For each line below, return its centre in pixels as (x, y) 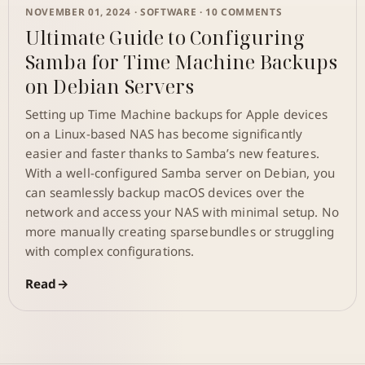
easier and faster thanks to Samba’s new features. (172, 154)
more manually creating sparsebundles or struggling (180, 232)
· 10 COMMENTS (240, 12)
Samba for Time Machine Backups (181, 62)
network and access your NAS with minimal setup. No (182, 212)
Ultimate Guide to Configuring (165, 38)
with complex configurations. (110, 251)
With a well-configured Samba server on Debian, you (180, 173)
